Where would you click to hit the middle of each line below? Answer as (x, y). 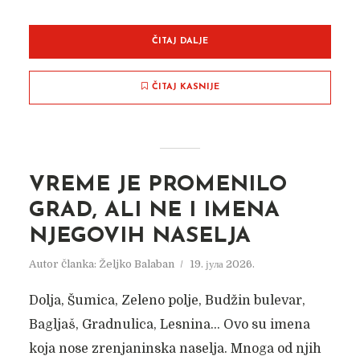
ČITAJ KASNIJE (185, 87)
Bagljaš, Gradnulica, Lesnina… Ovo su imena (169, 325)
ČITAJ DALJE (180, 41)
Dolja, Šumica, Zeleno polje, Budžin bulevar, (167, 301)
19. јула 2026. (222, 264)
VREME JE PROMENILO (157, 185)
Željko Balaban (136, 264)
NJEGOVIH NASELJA (139, 237)
